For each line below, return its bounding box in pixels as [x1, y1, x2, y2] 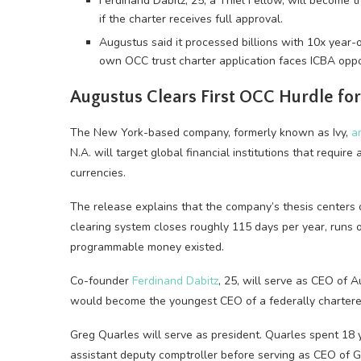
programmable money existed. [70, 239, 224, 255]
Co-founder [70, 273, 132, 288]
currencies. [70, 165, 126, 180]
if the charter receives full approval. [99, 11, 283, 27]
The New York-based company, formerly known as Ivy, [70, 125, 351, 140]
